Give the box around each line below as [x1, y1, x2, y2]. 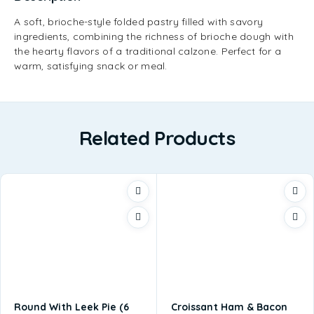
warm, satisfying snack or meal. [14, 60, 168, 72]
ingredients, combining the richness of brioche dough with [14, 30, 294, 43]
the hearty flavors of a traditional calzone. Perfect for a [14, 45, 282, 57]
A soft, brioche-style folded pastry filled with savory [14, 15, 264, 28]
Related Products [78, 125, 235, 150]
